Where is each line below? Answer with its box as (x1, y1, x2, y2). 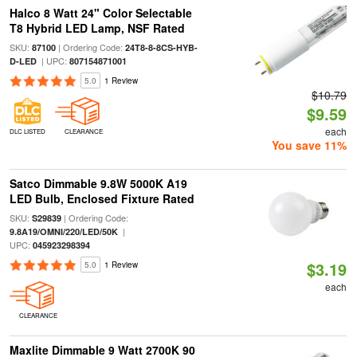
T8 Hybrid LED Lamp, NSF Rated (9, 20, 185, 36)
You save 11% (272, 137, 347, 153)
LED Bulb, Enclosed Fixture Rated (9, 190, 194, 206)
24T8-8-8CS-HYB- (124, 41, 198, 53)
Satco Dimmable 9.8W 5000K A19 (9, 175, 187, 191)
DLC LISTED (9, 127, 45, 135)
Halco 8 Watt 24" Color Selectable (9, 5, 192, 21)
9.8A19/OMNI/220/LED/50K (9, 226, 118, 237)
